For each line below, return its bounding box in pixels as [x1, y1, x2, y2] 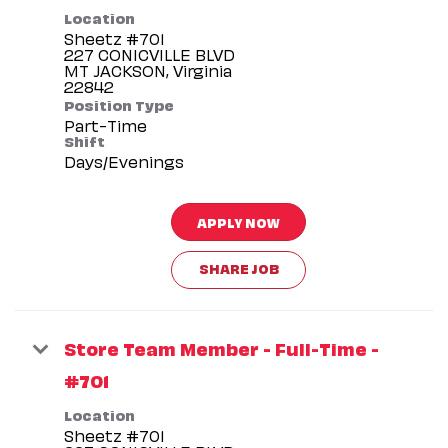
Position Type [64, 93, 174, 114]
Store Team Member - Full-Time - [64, 334, 379, 360]
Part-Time [64, 113, 147, 136]
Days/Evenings [64, 149, 184, 172]
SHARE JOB [198, 257, 279, 277]
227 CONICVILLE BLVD [64, 42, 235, 65]
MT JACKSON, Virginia [64, 58, 232, 81]
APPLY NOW [197, 211, 280, 231]
